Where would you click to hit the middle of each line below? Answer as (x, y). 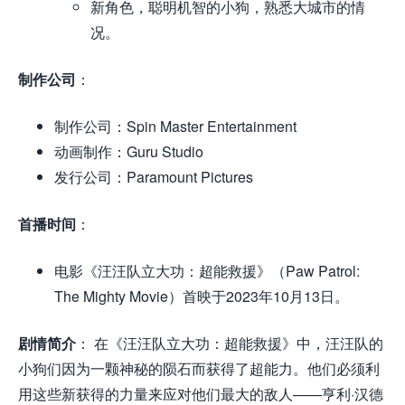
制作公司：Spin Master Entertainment (175, 126)
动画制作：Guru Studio (129, 151)
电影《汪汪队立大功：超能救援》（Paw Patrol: (207, 270)
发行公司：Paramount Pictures (154, 176)
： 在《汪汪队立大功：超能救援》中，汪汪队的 (230, 343)
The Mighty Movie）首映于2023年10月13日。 (202, 296)
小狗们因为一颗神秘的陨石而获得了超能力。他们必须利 (199, 368)
